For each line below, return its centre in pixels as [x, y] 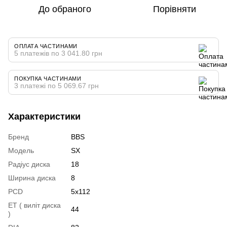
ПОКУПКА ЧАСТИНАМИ [48, 78]
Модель [21, 150]
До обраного [65, 9]
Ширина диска [32, 178]
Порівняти [174, 9]
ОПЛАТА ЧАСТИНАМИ [46, 46]
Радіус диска [29, 164]
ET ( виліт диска [34, 205]
